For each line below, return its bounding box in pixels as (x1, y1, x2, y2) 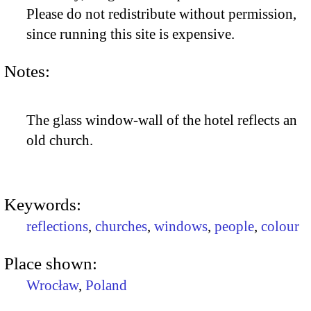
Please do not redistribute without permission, (26, 6, 296, 23)
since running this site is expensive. (26, 26, 235, 43)
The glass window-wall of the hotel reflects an (26, 112, 297, 129)
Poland (85, 276, 127, 294)
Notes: (4, 61, 50, 81)
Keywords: (4, 195, 81, 215)
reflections (26, 218, 88, 235)
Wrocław (26, 276, 78, 294)
